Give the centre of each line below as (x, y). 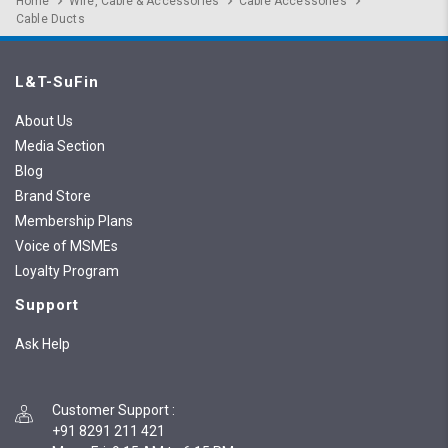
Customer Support (110, 410)
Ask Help (42, 344)
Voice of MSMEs (66, 246)
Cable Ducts (50, 19)
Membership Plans (74, 221)
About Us (44, 121)
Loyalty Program (67, 271)
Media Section (60, 146)
